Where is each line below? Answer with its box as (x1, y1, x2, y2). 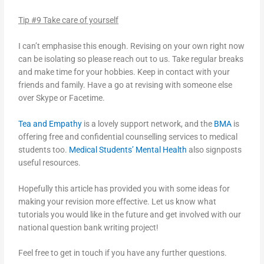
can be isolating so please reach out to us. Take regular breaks (18, 54, 244, 64)
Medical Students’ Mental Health (69, 144, 187, 154)
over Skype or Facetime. (18, 93, 105, 103)
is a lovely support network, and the (82, 118, 214, 128)
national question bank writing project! (18, 222, 161, 232)
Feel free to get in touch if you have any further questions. (18, 248, 227, 258)
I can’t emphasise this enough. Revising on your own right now (18, 41, 245, 51)
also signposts (187, 144, 242, 154)
